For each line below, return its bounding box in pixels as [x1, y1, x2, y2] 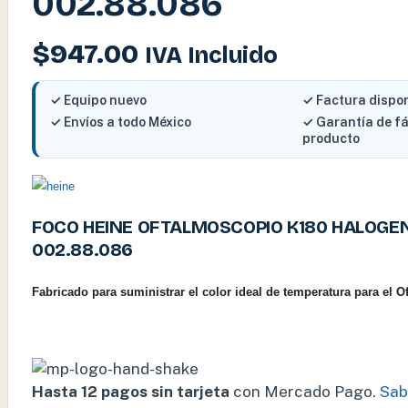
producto [301, 131, 360, 147]
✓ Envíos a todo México [50, 115, 191, 130]
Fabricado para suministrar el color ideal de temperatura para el [32, 285, 393, 300]
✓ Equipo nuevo [50, 93, 147, 108]
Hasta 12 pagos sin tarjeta [32, 382, 229, 402]
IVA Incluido [145, 42, 278, 70]
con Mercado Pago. [229, 382, 376, 402]
